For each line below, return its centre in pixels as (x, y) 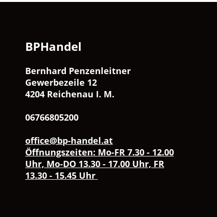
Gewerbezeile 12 (75, 83)
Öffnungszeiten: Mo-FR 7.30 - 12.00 (99, 152)
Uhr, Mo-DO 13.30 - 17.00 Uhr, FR (94, 164)
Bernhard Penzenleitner (98, 71)
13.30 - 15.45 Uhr (61, 176)
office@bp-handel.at (69, 141)
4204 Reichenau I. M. (105, 94)
